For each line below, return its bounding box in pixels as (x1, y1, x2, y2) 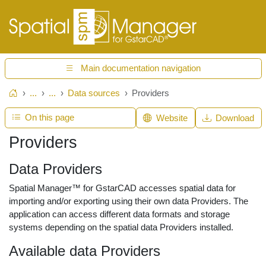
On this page (25, 112, 75, 123)
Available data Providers (9, 243, 160, 259)
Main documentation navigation (81, 63, 201, 74)
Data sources (68, 87, 120, 98)
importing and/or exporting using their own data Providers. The (9, 196, 248, 206)
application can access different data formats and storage (9, 209, 230, 219)
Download (216, 112, 255, 123)
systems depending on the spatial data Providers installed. (9, 222, 233, 232)
